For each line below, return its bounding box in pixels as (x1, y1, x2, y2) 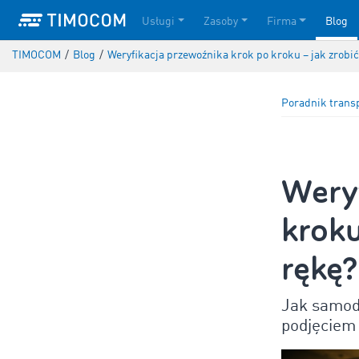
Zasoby (203, 15, 238, 27)
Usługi (142, 15, 175, 27)
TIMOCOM (12, 50, 61, 61)
